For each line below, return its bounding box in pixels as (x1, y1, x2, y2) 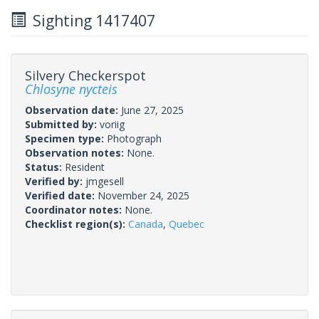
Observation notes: (25, 145, 127, 159)
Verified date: (25, 188, 98, 202)
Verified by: (25, 174, 85, 188)
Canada (128, 216, 163, 231)
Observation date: (25, 103, 121, 117)
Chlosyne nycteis (25, 80, 117, 98)
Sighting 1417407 (26, 10, 155, 31)
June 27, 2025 (121, 103, 184, 117)
